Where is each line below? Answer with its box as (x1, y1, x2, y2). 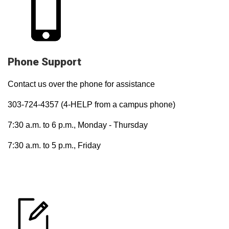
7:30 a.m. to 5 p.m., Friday (8, 141, 101, 150)
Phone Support (8, 56, 81, 68)
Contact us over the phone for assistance (8, 80, 155, 88)
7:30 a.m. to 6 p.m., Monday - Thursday (8, 121, 148, 129)
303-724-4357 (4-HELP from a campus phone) (8, 100, 175, 109)
